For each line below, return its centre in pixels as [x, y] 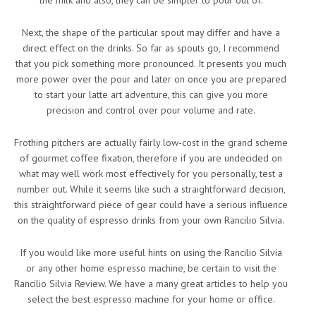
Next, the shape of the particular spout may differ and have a [151, 32]
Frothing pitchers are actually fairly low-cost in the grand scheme [151, 142]
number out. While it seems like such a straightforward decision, [151, 189]
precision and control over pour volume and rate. [151, 110]
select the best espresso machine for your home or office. [151, 299]
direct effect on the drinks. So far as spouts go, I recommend [151, 48]
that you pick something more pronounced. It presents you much [151, 63]
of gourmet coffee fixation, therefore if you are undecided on [151, 158]
